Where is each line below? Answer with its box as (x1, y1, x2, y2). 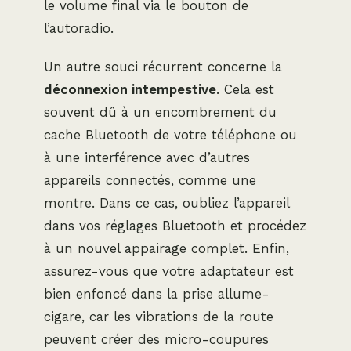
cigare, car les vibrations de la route (44, 308, 273, 324)
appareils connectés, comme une (44, 172, 256, 188)
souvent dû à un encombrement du (44, 103, 277, 120)
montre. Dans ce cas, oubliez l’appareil (44, 194, 289, 211)
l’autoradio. (44, 20, 114, 36)
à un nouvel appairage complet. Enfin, (44, 240, 289, 256)
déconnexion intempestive (44, 81, 216, 97)
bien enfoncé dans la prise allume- (44, 285, 270, 302)
